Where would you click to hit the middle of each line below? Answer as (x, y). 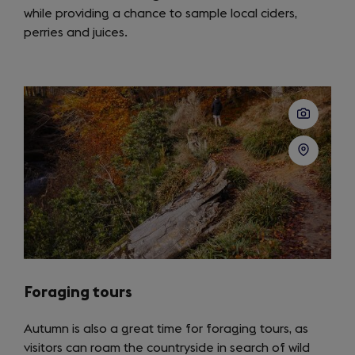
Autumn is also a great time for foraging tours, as (166, 329)
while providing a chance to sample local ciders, (160, 13)
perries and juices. (77, 32)
